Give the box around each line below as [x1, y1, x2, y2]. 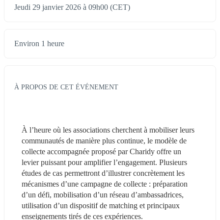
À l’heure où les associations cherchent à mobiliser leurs [22, 125, 194, 134]
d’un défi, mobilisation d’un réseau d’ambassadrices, [22, 190, 184, 199]
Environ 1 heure [14, 39, 64, 48]
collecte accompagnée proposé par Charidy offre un [22, 147, 181, 156]
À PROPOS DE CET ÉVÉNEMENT [14, 82, 118, 91]
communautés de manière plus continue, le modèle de [22, 136, 187, 145]
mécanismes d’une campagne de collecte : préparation [22, 179, 188, 188]
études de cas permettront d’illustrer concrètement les [22, 168, 185, 177]
